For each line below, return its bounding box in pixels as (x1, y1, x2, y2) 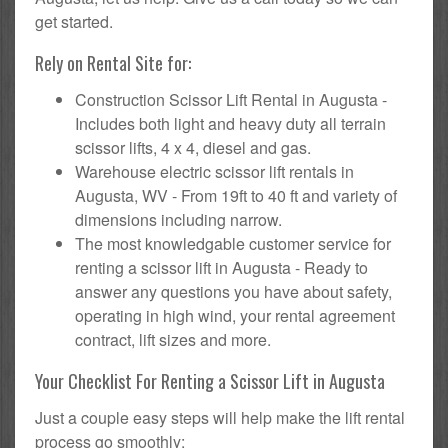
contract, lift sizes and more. (75, 327, 271, 351)
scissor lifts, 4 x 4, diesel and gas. (75, 135, 311, 159)
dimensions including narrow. (75, 207, 282, 231)
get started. (35, 9, 113, 33)
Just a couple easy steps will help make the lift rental (35, 405, 405, 429)
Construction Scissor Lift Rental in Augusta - (75, 87, 387, 111)
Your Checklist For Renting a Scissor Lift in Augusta (35, 367, 385, 394)
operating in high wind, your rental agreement (75, 303, 395, 327)
